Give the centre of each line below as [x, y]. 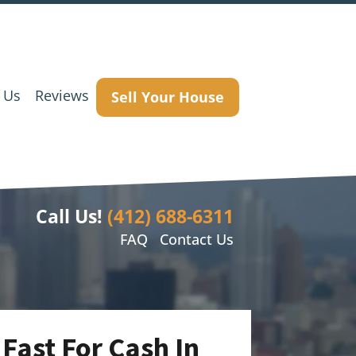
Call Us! [69, 217]
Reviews [62, 95]
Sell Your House [168, 97]
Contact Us [196, 239]
